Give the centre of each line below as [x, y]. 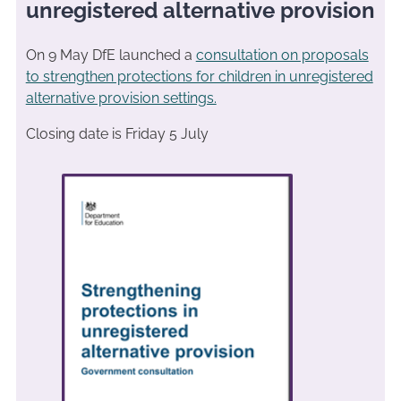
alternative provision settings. [121, 98]
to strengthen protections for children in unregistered [199, 76]
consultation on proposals [282, 55]
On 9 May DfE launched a [111, 55]
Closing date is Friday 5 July [117, 133]
